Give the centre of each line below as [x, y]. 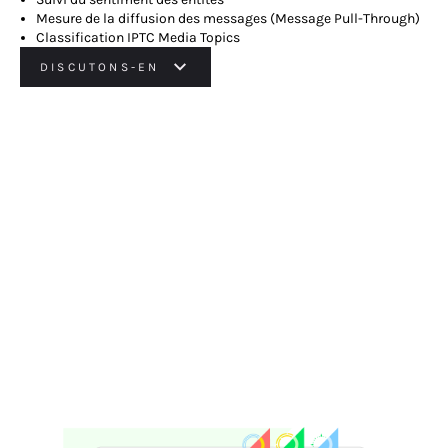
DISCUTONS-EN [100, 67]
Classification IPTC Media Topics [138, 38]
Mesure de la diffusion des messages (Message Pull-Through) [228, 19]
